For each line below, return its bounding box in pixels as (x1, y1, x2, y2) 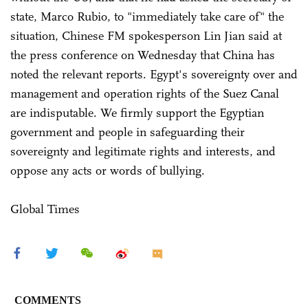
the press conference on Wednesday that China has (10, 47, 275, 63)
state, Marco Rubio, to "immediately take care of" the (10, 8, 284, 24)
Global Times (10, 201, 80, 217)
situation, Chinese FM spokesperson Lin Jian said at (10, 27, 282, 43)
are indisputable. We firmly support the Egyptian (10, 104, 264, 120)
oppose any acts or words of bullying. (10, 162, 205, 178)
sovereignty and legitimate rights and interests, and (10, 143, 276, 159)
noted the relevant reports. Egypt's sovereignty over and (10, 66, 298, 82)
